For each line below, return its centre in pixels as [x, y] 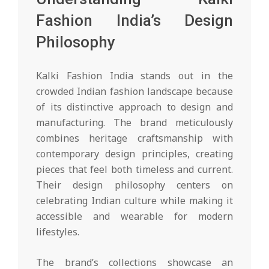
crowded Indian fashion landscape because [134, 91]
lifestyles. [58, 231]
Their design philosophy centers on [134, 185]
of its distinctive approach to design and [134, 107]
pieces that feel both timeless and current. [134, 169]
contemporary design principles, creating [134, 153]
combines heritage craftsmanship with [134, 138]
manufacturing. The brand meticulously [134, 122]
